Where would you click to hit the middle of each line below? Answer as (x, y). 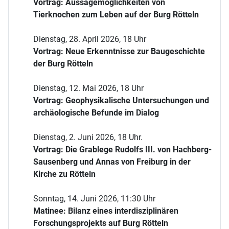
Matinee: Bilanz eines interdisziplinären (106, 211)
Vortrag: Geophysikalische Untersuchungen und (121, 101)
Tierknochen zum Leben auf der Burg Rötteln (116, 15)
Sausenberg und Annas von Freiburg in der (112, 162)
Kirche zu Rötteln (64, 174)
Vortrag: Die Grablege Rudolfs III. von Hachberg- (122, 150)
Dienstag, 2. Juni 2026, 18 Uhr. (88, 138)
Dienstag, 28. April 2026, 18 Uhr (90, 39)
